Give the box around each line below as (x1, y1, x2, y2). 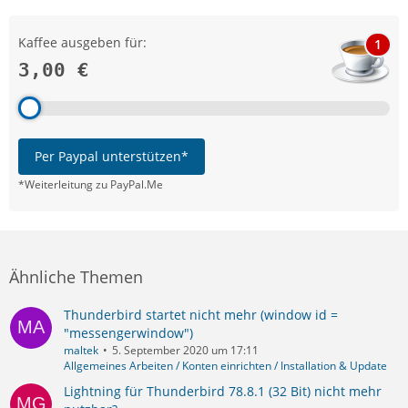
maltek (64, 342, 98, 358)
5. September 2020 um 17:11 (112, 342, 259, 358)
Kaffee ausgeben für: (18, 34, 147, 52)
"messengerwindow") (64, 323, 193, 342)
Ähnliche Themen (9, 265, 143, 288)
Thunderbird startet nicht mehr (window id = (64, 305, 338, 323)
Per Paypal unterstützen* (35, 148, 189, 166)
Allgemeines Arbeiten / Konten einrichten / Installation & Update (64, 357, 387, 373)
